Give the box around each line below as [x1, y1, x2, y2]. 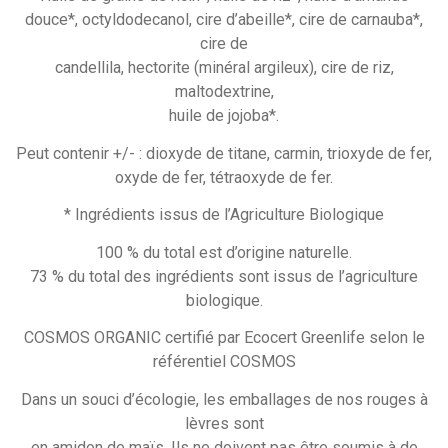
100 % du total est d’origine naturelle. [96, 242, 352, 262]
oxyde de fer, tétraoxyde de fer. [115, 167, 333, 187]
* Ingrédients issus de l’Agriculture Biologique [64, 205, 384, 225]
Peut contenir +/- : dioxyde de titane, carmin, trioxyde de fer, [16, 143, 432, 163]
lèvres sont [184, 413, 264, 433]
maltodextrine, [174, 82, 274, 101]
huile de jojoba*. [169, 106, 279, 125]
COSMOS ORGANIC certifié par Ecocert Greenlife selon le [23, 328, 425, 348]
